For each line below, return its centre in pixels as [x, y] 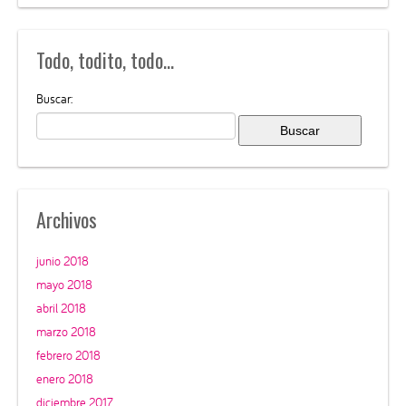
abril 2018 [61, 309]
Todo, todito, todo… [105, 60]
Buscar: [54, 99]
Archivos [67, 220]
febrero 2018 [68, 356]
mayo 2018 [64, 285]
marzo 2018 [66, 332]
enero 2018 [65, 379]
